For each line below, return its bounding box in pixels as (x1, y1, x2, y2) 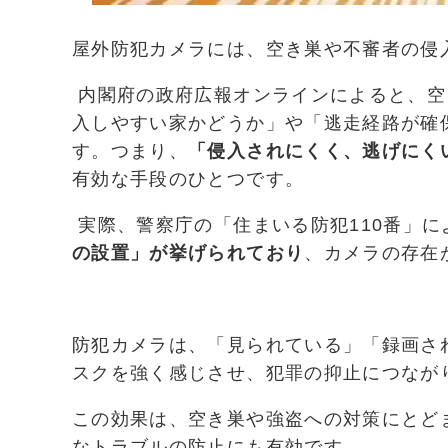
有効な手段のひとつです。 (72, 168, 305, 189)
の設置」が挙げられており (72, 242, 305, 263)
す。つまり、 (72, 140, 189, 161)
